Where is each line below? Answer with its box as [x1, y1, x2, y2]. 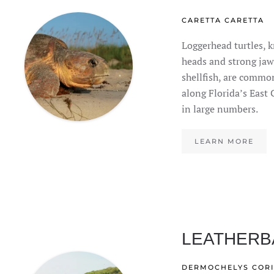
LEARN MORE [194, 137, 254, 146]
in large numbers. [182, 102, 259, 116]
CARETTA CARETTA [182, 16, 265, 24]
